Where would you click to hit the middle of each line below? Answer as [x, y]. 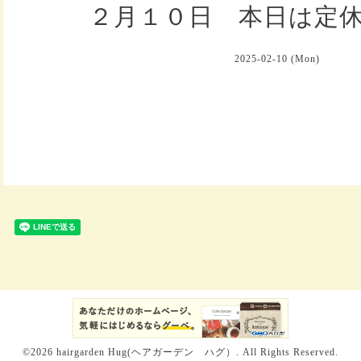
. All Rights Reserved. [287, 352]
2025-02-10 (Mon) [277, 58]
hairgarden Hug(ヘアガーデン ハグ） [146, 352]
